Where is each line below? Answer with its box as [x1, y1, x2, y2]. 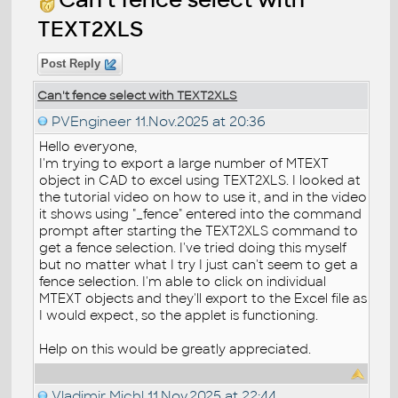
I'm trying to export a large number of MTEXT [39, 155, 330, 171]
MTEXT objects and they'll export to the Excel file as [39, 290, 368, 306]
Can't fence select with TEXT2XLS [37, 87, 238, 103]
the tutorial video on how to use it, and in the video [39, 188, 368, 205]
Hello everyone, [39, 138, 138, 155]
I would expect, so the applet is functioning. [39, 306, 322, 323]
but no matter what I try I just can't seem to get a [39, 256, 359, 273]
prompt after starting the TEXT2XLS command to [39, 222, 359, 239]
